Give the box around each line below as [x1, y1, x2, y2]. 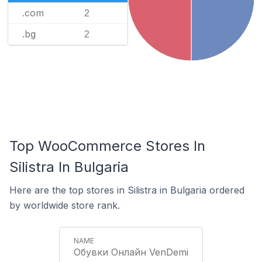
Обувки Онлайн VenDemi [74, 246, 188, 258]
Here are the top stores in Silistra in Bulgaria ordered [9, 184, 244, 196]
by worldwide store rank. [9, 199, 120, 211]
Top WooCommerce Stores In [9, 137, 205, 154]
